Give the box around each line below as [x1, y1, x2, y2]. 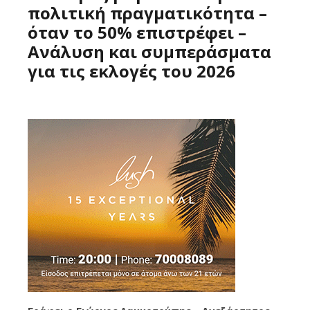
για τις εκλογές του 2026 [28, 60, 235, 83]
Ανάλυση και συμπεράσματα [28, 40, 271, 64]
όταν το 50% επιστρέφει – [28, 21, 246, 44]
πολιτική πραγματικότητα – [28, 1, 267, 25]
